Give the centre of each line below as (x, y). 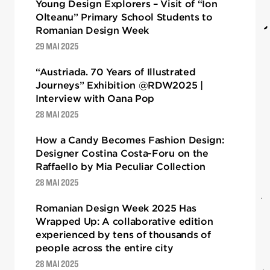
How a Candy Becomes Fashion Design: (130, 140)
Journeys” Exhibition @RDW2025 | (119, 85)
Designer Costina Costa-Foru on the (122, 153)
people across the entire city (105, 248)
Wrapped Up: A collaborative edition (124, 221)
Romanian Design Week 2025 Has (116, 208)
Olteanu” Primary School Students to (124, 17)
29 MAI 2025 (57, 46)
